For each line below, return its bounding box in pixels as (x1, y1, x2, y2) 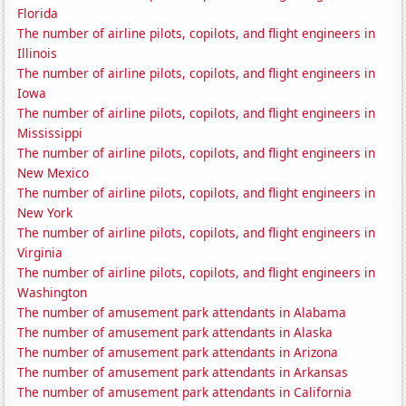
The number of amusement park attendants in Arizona (17, 343, 339, 362)
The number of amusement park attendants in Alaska (17, 324, 333, 342)
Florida (17, 5, 59, 23)
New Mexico (17, 164, 90, 182)
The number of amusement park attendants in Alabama (17, 304, 347, 322)
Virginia (17, 244, 63, 262)
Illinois (17, 44, 58, 63)
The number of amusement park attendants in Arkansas (17, 363, 349, 382)
